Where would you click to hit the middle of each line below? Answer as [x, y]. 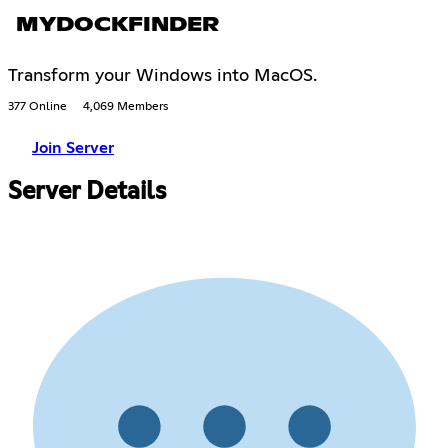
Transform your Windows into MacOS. [162, 75]
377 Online [37, 106]
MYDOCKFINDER [117, 24]
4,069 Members [125, 106]
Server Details [87, 191]
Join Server [73, 147]
